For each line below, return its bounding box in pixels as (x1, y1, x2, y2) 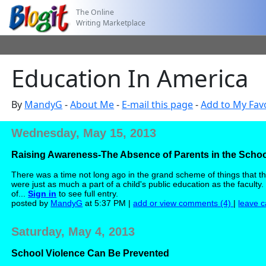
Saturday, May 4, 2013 (11, 225, 135, 238)
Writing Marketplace (76, 17, 146, 28)
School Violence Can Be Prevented (11, 248, 170, 258)
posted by (11, 198, 51, 208)
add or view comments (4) (133, 198, 234, 208)
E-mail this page (122, 98, 194, 111)
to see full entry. (56, 189, 119, 198)
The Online (76, 7, 115, 17)
